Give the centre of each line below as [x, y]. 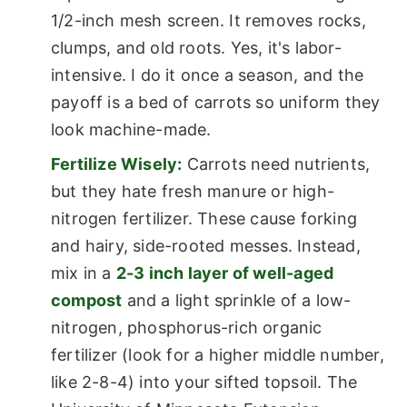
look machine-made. [131, 130]
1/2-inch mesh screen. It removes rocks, [208, 21]
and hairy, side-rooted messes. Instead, [206, 246]
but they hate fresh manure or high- [193, 192]
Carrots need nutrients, [276, 164]
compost [87, 301]
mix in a [84, 273]
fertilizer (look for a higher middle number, [218, 355]
